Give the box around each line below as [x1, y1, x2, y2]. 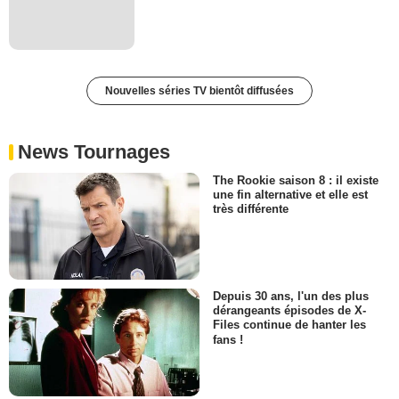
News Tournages [18, 140, 170, 163]
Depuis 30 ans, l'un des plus [213, 289, 369, 304]
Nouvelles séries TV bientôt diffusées [105, 84, 294, 97]
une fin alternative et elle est [213, 188, 368, 202]
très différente [213, 202, 289, 216]
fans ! [213, 332, 243, 346]
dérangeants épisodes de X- [213, 304, 366, 318]
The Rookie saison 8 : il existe [213, 174, 379, 188]
